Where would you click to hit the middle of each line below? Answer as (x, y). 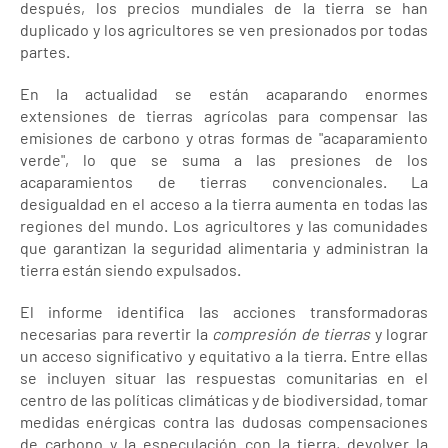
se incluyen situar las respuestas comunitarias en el (224, 377)
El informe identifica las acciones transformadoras (224, 311)
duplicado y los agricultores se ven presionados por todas (224, 29)
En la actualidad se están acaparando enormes (224, 93)
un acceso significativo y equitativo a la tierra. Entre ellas (224, 355)
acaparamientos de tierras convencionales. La (224, 181)
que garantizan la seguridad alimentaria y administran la (224, 247)
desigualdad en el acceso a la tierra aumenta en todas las (224, 203)
